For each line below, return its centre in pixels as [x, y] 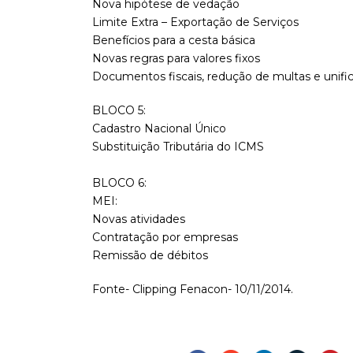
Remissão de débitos [150, 256]
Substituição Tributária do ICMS [178, 147]
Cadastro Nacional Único [159, 129]
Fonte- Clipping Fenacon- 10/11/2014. [193, 290]
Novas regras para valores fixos [176, 59]
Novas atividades [139, 219]
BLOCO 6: [119, 183]
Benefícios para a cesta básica [174, 41]
